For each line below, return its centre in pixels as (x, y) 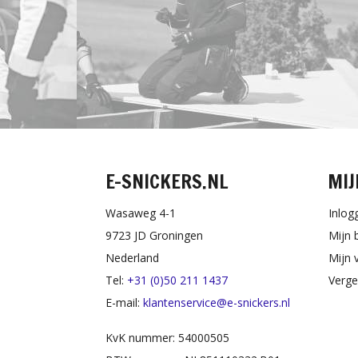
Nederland (132, 258)
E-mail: (124, 303)
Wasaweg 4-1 (141, 213)
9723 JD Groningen (154, 236)
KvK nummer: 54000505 (167, 338)
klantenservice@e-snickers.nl (217, 303)
